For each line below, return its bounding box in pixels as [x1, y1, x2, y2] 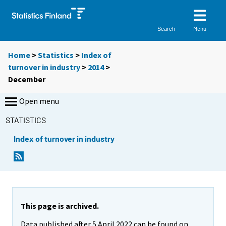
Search [157, 25, 176, 32]
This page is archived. [21, 200, 99, 211]
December [8, 74, 45, 85]
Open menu [19, 96, 59, 106]
